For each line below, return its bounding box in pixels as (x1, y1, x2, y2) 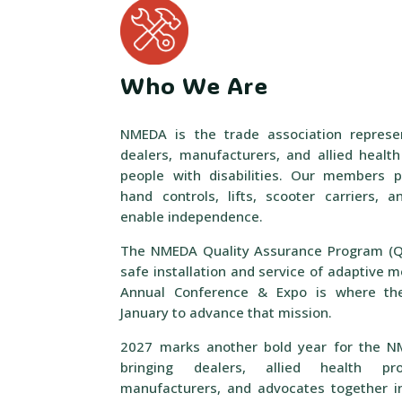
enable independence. (120, 206, 264, 225)
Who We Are (120, 69, 267, 100)
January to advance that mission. (120, 302, 333, 321)
